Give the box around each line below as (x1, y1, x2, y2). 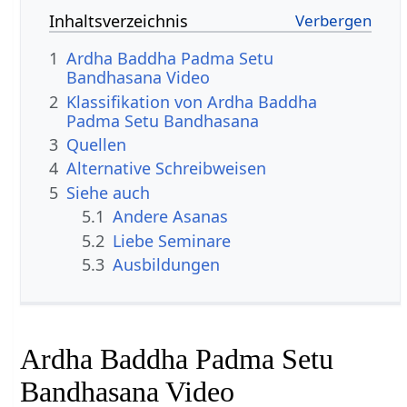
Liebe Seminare (113, 229, 232, 252)
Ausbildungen (113, 253, 221, 276)
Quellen (66, 134, 127, 156)
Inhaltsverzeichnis (49, 10, 189, 33)
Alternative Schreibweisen (66, 157, 267, 180)
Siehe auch (66, 181, 151, 203)
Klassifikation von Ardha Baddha (66, 90, 318, 113)
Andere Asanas (113, 205, 229, 228)
